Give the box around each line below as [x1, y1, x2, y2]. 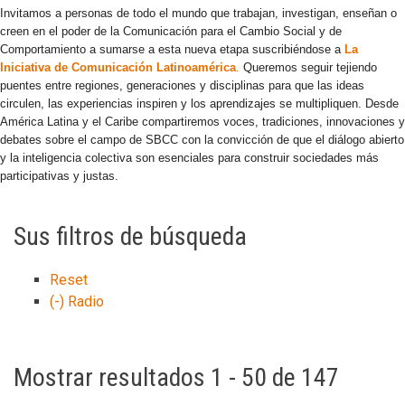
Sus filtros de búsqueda [14, 221, 247, 251]
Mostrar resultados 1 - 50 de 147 [14, 363, 339, 392]
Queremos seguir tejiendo [243, 61, 377, 74]
